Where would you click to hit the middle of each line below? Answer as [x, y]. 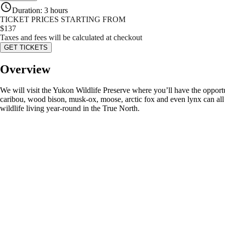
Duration [26, 10]
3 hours [56, 10]
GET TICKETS [26, 47]
